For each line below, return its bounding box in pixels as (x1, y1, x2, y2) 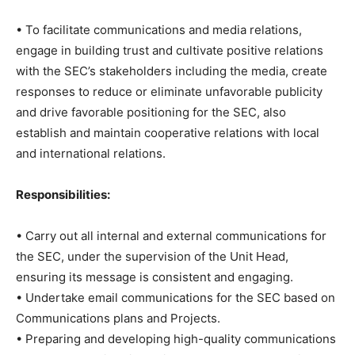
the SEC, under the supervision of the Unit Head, (16, 248, 288, 264)
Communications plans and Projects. (16, 310, 220, 326)
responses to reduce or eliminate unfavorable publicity (16, 83, 323, 99)
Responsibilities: (16, 186, 110, 202)
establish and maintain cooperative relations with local (16, 124, 319, 140)
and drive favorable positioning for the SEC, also (16, 104, 286, 120)
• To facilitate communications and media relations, (16, 21, 302, 37)
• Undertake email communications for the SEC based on (16, 289, 335, 305)
